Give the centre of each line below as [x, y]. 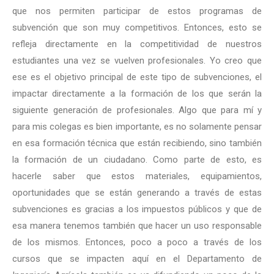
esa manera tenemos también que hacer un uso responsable [137, 226]
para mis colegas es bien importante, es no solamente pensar [137, 127]
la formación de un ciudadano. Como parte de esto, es [137, 160]
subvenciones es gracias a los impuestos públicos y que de [137, 209]
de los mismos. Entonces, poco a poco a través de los [137, 242]
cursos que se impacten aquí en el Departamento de [137, 259]
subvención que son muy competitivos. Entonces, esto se [137, 28]
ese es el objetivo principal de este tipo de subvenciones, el [137, 77]
